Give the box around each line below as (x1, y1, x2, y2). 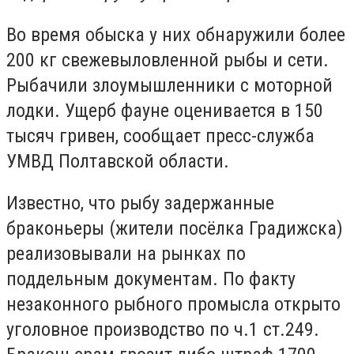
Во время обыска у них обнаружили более (6, 23, 345, 46)
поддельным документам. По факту (6, 268, 296, 291)
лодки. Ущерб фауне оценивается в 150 (6, 99, 323, 122)
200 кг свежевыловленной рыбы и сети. (6, 48, 329, 71)
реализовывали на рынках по (6, 243, 246, 265)
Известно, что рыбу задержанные (6, 192, 274, 215)
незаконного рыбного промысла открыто (6, 293, 341, 316)
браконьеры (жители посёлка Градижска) (6, 217, 343, 240)
